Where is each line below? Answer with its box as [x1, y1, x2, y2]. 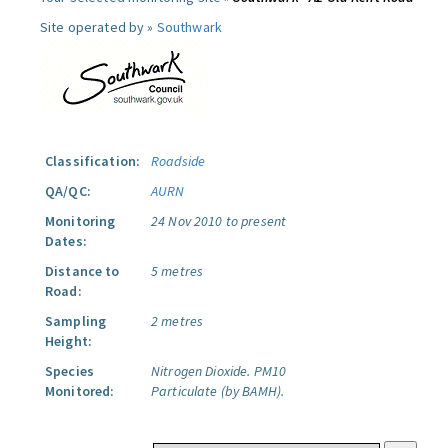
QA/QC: [45, 182, 91, 200]
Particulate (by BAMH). [151, 382, 285, 400]
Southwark [156, 18, 222, 36]
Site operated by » [40, 18, 157, 36]
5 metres [151, 262, 204, 280]
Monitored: [45, 382, 115, 400]
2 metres [151, 312, 204, 330]
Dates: [45, 232, 87, 250]
